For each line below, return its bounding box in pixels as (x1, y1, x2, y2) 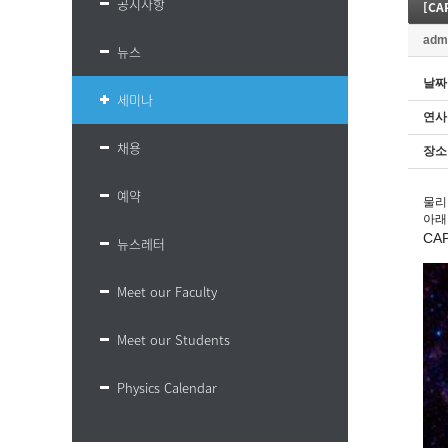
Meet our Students (117, 330, 230, 349)
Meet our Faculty (117, 282, 217, 301)
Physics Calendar (117, 378, 217, 397)
